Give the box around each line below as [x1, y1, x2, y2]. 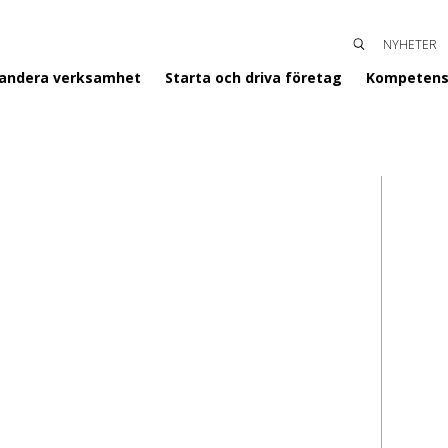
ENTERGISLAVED [341, 59, 435, 77]
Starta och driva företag [165, 68, 342, 87]
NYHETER [383, 35, 437, 53]
